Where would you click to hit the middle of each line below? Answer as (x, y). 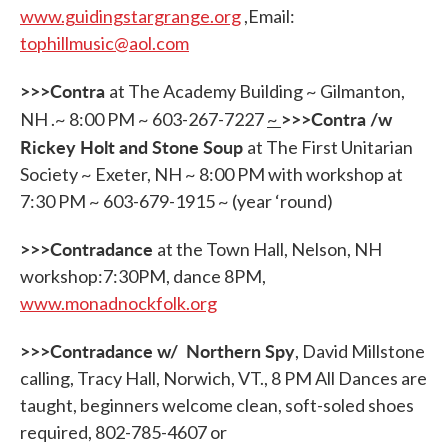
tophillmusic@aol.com (104, 43)
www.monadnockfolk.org (118, 303)
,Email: (268, 16)
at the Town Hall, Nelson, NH (269, 249)
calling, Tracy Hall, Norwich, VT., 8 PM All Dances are (223, 378)
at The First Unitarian (330, 147)
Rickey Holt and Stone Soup (133, 146)
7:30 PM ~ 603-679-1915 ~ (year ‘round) (176, 201)
